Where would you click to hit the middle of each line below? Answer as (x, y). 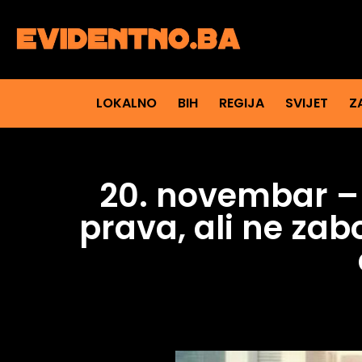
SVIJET (306, 103)
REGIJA (241, 103)
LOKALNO (126, 103)
